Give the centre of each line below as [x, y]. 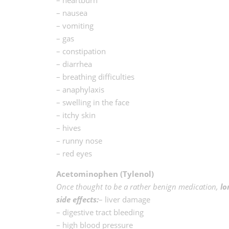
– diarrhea [74, 64]
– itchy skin [76, 115]
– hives [68, 128]
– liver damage [124, 199]
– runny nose [79, 140]
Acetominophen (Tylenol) [105, 174]
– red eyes [74, 153]
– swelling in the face [93, 102]
